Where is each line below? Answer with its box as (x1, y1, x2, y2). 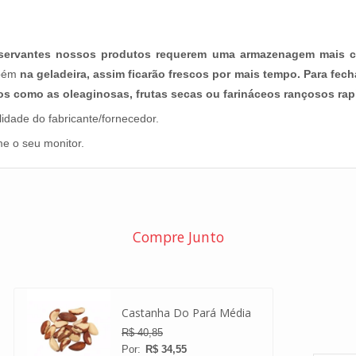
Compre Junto (132, 227, 224, 247)
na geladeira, (19, 68, 90, 81)
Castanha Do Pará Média (121, 304, 251, 320)
